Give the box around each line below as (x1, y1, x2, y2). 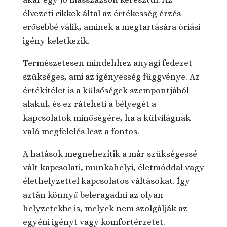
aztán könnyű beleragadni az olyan (22, 190, 163, 200)
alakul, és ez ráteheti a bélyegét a (22, 99, 156, 109)
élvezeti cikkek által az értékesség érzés (22, 8, 181, 18)
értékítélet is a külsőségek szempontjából (22, 85, 189, 95)
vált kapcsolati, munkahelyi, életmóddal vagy (22, 162, 204, 172)
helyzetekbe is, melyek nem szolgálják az (22, 203, 187, 213)
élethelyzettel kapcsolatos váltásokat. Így (22, 176, 190, 186)
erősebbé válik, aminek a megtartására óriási (22, 22, 200, 32)
